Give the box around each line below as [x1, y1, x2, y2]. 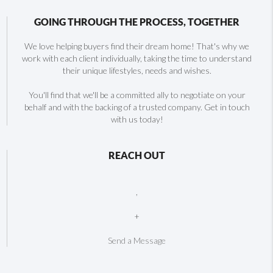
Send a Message [108, 235, 166, 246]
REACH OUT [108, 149, 165, 161]
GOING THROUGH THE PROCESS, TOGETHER [34, 16, 239, 27]
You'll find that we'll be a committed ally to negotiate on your [28, 89, 246, 100]
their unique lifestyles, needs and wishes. [62, 65, 211, 76]
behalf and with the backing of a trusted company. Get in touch [24, 101, 250, 112]
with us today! [110, 113, 163, 124]
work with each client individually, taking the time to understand [22, 52, 252, 63]
